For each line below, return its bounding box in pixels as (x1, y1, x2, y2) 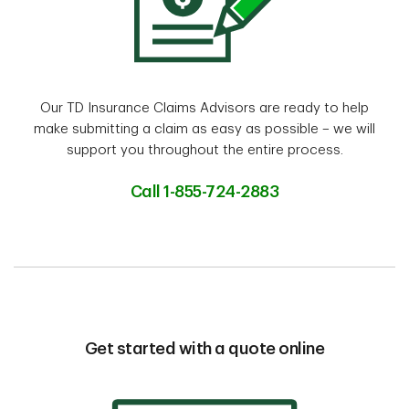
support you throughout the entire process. (66, 142, 343, 157)
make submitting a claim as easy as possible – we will (34, 121, 375, 136)
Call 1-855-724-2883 (130, 183, 279, 200)
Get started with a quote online (84, 340, 325, 357)
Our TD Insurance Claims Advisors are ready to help (40, 100, 369, 115)
